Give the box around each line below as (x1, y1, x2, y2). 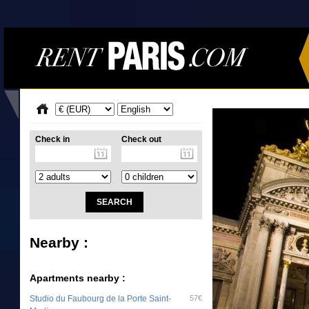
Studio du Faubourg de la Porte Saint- (30, 293, 171, 303)
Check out (121, 134, 161, 144)
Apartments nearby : (30, 272, 126, 283)
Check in (34, 134, 70, 144)
